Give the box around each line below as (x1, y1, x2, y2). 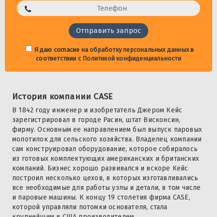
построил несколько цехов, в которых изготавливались (12, 174, 199, 183)
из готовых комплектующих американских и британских (12, 155, 200, 163)
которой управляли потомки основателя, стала (12, 203, 168, 212)
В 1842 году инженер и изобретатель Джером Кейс (12, 106, 183, 115)
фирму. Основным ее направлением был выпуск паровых (12, 125, 202, 134)
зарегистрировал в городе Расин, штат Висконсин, (12, 116, 181, 124)
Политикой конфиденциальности (82, 55, 181, 62)
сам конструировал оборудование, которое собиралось (12, 145, 198, 154)
